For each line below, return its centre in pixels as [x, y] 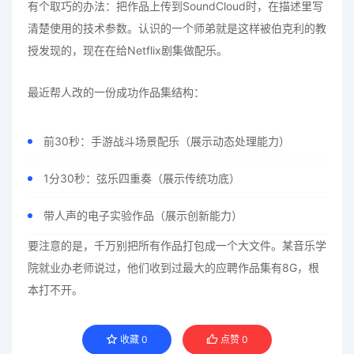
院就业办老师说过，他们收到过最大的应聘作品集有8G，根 [173, 268]
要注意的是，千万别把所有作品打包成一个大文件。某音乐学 [177, 246]
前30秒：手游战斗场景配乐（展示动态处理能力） [167, 141]
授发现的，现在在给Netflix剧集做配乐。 [128, 51]
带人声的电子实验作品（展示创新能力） [143, 216]
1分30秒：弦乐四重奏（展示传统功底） [142, 179]
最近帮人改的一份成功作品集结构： [116, 92]
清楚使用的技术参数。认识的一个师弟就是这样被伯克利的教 [177, 28]
